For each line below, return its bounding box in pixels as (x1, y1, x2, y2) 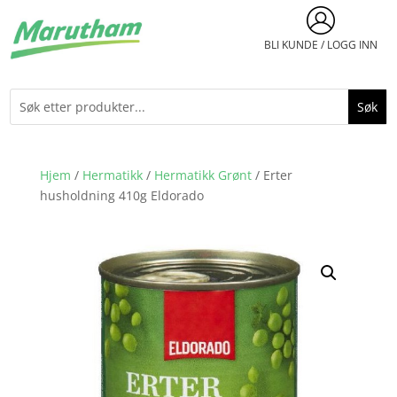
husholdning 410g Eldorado (39, 186, 204, 204)
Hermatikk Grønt (153, 166, 252, 183)
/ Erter (251, 166, 292, 183)
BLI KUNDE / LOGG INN (263, 37, 378, 52)
